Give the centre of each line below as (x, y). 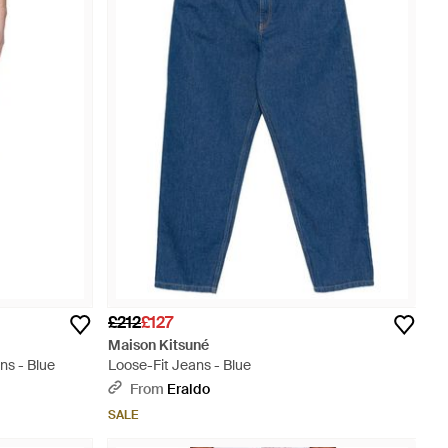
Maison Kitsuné (158, 345)
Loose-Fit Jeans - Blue (179, 365)
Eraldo (188, 389)
